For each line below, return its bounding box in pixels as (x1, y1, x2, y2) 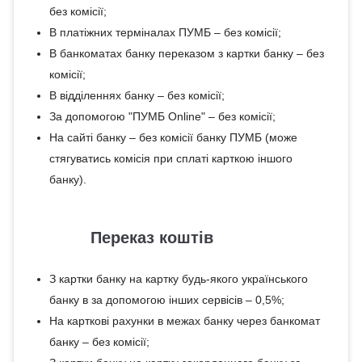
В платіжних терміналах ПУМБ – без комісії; (48, 26, 281, 39)
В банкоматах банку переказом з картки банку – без (48, 47, 324, 60)
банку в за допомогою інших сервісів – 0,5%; (48, 293, 284, 306)
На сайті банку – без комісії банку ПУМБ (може (48, 131, 297, 144)
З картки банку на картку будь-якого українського (48, 272, 308, 285)
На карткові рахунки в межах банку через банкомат (48, 314, 320, 327)
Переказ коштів (90, 229, 213, 246)
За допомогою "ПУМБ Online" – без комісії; (48, 110, 276, 123)
